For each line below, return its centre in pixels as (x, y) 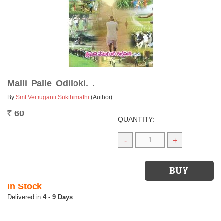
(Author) (102, 97)
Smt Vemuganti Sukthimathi (53, 97)
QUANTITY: (136, 119)
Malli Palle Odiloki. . (51, 83)
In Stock (25, 186)
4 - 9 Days (58, 197)
